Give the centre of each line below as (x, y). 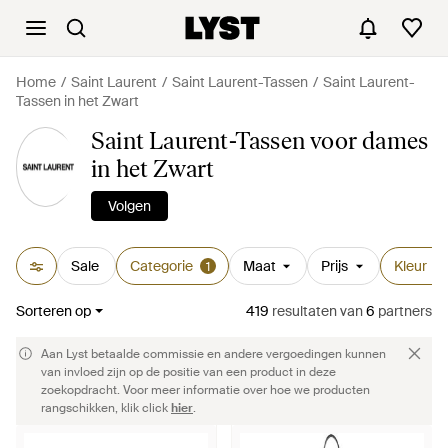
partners (403, 311)
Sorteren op (53, 311)
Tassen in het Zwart (77, 101)
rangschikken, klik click (106, 408)
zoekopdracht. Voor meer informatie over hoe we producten (205, 390)
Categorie (161, 266)
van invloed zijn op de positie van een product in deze (188, 372)
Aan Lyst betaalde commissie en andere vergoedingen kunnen (213, 354)
